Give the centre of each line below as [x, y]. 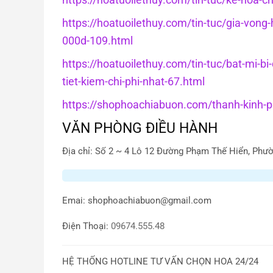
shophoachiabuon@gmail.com [150, 201]
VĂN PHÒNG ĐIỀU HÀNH [140, 128]
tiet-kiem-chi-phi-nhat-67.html [133, 81]
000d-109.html [97, 40]
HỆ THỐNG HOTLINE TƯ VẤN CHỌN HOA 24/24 [160, 262]
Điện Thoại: [85, 227]
